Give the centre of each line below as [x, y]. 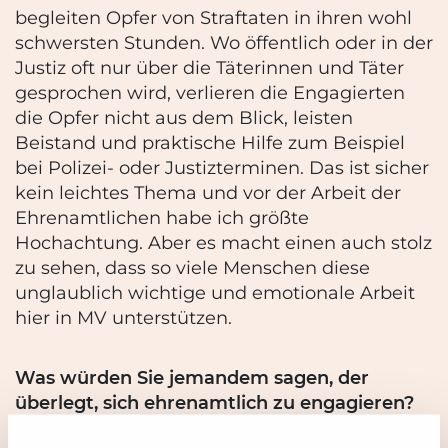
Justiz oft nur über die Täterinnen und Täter [209, 67]
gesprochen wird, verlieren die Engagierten [210, 92]
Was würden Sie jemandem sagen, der [192, 377]
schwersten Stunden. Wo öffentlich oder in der [224, 42]
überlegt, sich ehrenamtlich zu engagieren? [214, 402]
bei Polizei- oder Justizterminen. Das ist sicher [222, 167]
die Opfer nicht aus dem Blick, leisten [184, 117]
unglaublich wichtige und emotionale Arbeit [215, 292]
